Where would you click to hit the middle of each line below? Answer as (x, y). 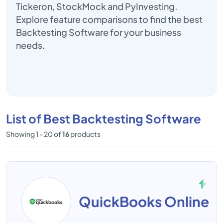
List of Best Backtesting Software (104, 118)
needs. (31, 45)
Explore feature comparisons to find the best (109, 19)
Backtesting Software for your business (99, 32)
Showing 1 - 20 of (34, 134)
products (85, 134)
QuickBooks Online (144, 201)
